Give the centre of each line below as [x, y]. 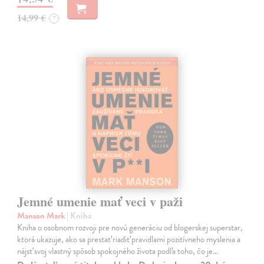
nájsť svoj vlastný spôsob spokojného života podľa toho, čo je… [118, 251]
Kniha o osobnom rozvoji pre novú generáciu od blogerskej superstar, [130, 227]
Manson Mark [42, 215]
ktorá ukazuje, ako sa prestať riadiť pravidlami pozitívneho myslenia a [129, 239]
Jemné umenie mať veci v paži [100, 201]
